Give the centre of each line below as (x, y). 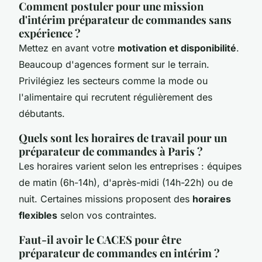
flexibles (38, 215)
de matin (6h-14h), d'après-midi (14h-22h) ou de (126, 182)
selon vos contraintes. (107, 215)
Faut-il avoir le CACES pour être (100, 239)
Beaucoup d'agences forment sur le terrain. (114, 64)
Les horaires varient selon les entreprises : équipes (130, 166)
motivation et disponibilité (177, 48)
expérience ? (50, 33)
